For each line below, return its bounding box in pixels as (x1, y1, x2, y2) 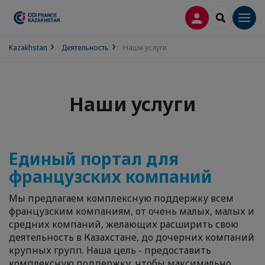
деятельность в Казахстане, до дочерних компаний (9, 231, 254, 244)
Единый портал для (9, 147, 179, 170)
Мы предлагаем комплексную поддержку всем (9, 192, 234, 205)
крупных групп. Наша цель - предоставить (9, 244, 211, 257)
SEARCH (220, 11, 252, 22)
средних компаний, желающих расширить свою (9, 218, 238, 231)
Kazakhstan (9, 43, 47, 53)
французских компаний (9, 165, 212, 188)
